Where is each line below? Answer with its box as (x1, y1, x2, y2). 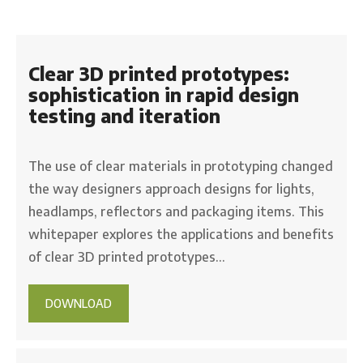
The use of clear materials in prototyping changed (28, 157, 333, 174)
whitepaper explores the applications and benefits (28, 225, 334, 242)
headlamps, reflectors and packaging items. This (28, 203, 324, 220)
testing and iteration (28, 104, 220, 127)
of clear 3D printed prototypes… (28, 248, 225, 265)
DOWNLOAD (45, 296, 112, 310)
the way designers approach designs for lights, (28, 180, 314, 197)
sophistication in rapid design (28, 83, 299, 106)
